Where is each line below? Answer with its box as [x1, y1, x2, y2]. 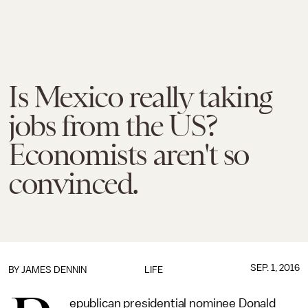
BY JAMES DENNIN [8, 265, 87, 275]
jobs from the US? [8, 109, 217, 143]
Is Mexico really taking [8, 80, 272, 114]
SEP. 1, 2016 [250, 263, 300, 273]
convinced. [8, 166, 138, 201]
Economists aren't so [8, 137, 250, 172]
